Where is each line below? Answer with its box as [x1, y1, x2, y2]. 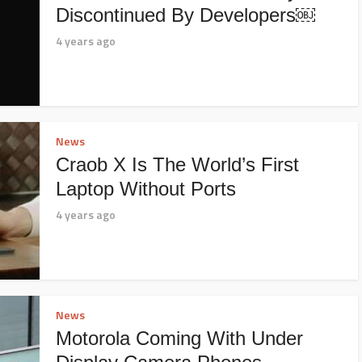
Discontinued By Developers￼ [56, 4, 315, 26]
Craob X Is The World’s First [56, 154, 299, 175]
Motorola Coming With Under [56, 327, 303, 349]
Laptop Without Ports [56, 178, 236, 200]
